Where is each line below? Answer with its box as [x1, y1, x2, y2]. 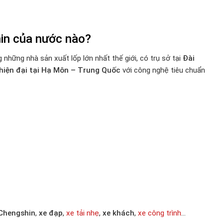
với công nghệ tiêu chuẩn [120, 66, 205, 75]
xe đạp [39, 208, 63, 218]
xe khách [103, 208, 134, 218]
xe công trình [138, 208, 181, 218]
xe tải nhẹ [66, 208, 99, 218]
